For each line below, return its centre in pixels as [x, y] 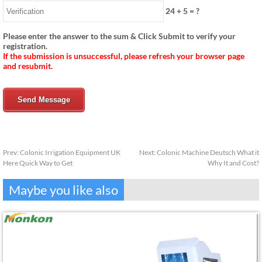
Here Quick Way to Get [38, 163]
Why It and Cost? [233, 163]
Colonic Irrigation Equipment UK [70, 152]
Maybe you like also [63, 189]
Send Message [44, 99]
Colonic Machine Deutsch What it [208, 152]
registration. [25, 46]
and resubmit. [28, 65]
